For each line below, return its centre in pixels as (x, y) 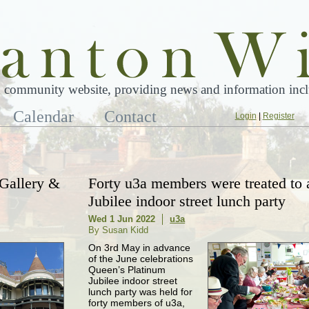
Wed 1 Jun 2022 (122, 219)
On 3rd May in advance (140, 248)
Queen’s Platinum (127, 270)
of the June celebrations (141, 259)
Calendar (44, 117)
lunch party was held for (141, 292)
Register (278, 116)
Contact (131, 117)
